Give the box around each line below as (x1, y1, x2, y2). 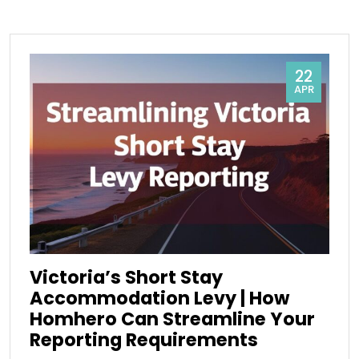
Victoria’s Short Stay (30, 264, 223, 290)
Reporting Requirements (30, 326, 258, 353)
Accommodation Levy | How (30, 284, 289, 311)
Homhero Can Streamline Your (30, 305, 315, 332)
